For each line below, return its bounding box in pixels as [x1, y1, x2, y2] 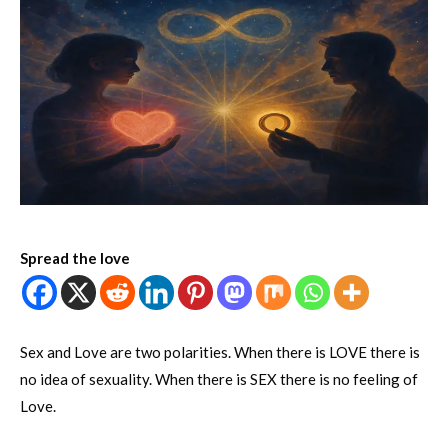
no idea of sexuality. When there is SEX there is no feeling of [20, 370, 418, 389]
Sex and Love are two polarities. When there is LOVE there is [20, 343, 420, 362]
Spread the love [20, 249, 130, 268]
